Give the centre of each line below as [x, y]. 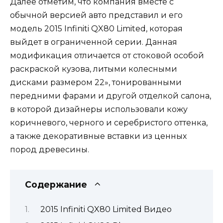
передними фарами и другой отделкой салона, [111, 96]
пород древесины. [50, 150]
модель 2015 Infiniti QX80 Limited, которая [96, 29]
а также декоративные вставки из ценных [98, 136]
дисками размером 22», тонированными [96, 83]
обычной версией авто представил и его [96, 15]
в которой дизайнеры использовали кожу [99, 110]
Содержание [56, 185]
